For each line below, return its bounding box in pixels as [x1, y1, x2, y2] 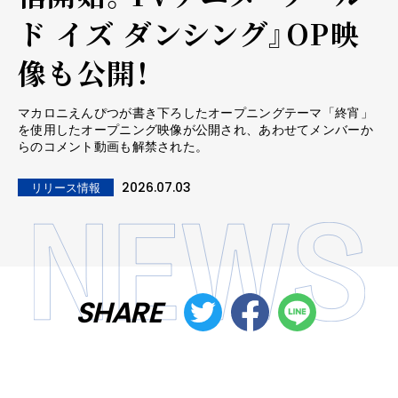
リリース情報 [31, 181, 100, 195]
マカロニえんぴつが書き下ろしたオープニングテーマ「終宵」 [18, 106, 373, 121]
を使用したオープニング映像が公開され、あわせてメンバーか [18, 123, 373, 138]
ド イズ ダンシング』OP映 [18, 12, 360, 54]
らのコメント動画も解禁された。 [18, 139, 209, 155]
